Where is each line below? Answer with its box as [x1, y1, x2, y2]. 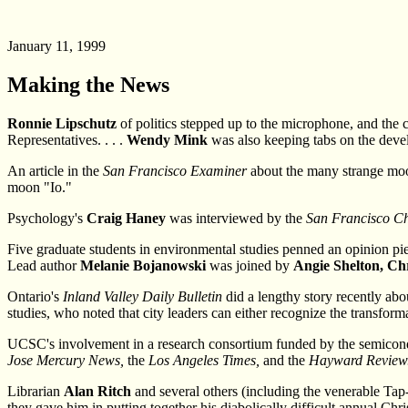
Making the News [7, 72, 169, 97]
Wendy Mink [127, 131, 208, 148]
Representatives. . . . [7, 131, 127, 148]
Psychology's [7, 209, 87, 226]
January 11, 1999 [7, 38, 106, 54]
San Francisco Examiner [103, 162, 247, 178]
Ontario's [7, 288, 63, 304]
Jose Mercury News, [7, 352, 124, 368]
